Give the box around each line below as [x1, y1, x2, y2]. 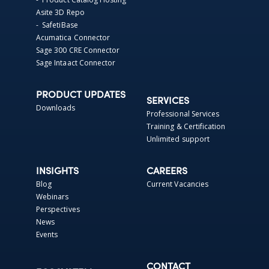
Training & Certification [147, 121, 226, 132]
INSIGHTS [36, 167, 79, 177]
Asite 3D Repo [36, 7, 85, 18]
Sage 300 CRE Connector [36, 45, 120, 56]
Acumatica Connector [36, 32, 110, 43]
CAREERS [147, 167, 187, 177]
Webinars [36, 192, 69, 202]
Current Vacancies [147, 179, 209, 190]
